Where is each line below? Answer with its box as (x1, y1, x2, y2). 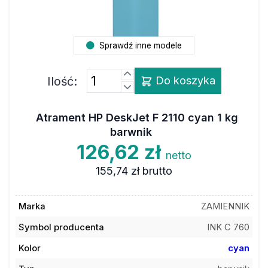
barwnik (110, 126, 152, 138)
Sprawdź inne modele (97, 40, 182, 50)
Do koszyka (152, 74, 215, 87)
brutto (142, 165, 172, 177)
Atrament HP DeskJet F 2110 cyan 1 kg (36, 111, 238, 124)
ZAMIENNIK (201, 200, 250, 212)
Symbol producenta (18, 221, 104, 233)
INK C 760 (207, 221, 250, 233)
